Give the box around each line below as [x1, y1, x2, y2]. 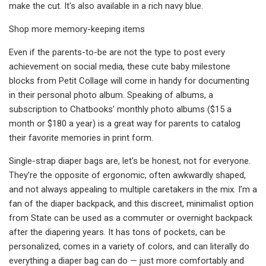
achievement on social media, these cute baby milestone [9, 61, 230, 72]
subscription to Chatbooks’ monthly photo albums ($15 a [9, 103, 232, 115]
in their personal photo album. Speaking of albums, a [9, 89, 213, 100]
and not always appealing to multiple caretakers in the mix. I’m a [9, 183, 257, 195]
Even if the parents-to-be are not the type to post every [9, 46, 225, 58]
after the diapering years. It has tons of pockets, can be [9, 226, 226, 237]
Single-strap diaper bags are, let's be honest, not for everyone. [9, 155, 251, 166]
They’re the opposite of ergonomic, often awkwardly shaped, [9, 169, 246, 180]
